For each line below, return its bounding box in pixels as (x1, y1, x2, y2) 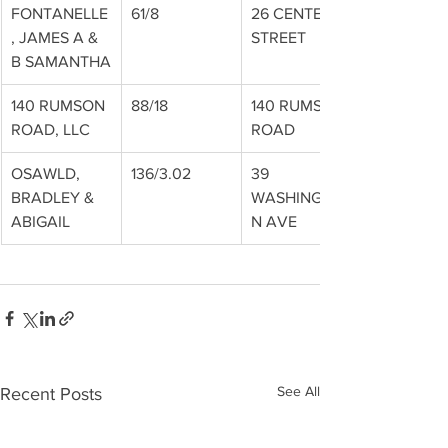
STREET (251, 29, 306, 46)
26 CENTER (251, 5, 336, 22)
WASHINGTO (251, 189, 343, 206)
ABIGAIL (11, 213, 70, 230)
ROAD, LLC (11, 121, 90, 138)
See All (277, 383, 320, 399)
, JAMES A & (11, 29, 102, 46)
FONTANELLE (11, 5, 108, 22)
